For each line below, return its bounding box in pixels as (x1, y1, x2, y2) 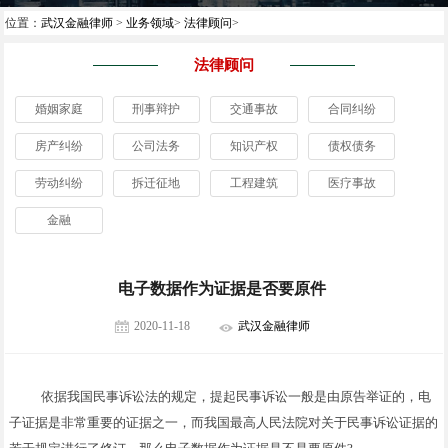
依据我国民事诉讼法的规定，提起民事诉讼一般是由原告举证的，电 (41, 388, 432, 404)
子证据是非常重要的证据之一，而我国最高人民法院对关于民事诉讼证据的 (9, 414, 439, 430)
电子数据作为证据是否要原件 (117, 279, 326, 297)
